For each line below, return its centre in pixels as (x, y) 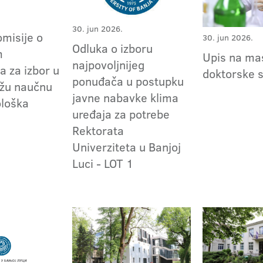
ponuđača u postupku (128, 81)
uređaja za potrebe (121, 114)
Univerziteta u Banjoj (127, 146)
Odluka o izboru (113, 48)
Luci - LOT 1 (103, 163)
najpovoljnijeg (109, 64)
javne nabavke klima (126, 97)
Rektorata (98, 130)
